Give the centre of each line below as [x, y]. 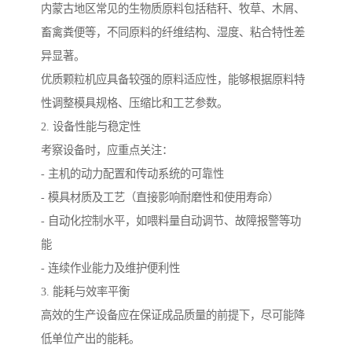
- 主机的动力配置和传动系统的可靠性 [132, 174]
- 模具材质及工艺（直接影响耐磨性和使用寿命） [160, 198]
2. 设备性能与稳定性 [91, 127]
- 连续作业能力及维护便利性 [110, 268]
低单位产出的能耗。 [90, 339]
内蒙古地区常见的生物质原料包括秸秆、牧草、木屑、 [173, 9]
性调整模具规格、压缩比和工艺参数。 [134, 103]
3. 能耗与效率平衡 [85, 292]
